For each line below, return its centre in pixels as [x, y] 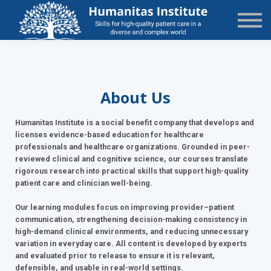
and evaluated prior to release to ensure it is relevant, [115, 256]
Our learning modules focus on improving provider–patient [125, 207]
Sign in [135, 60]
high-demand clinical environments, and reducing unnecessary [132, 232]
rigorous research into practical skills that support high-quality [132, 171]
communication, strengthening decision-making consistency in [131, 220]
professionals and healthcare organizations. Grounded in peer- [132, 147]
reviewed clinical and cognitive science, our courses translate [132, 159]
